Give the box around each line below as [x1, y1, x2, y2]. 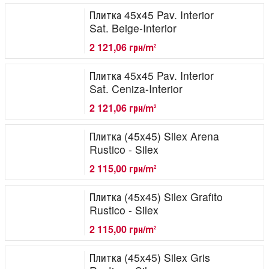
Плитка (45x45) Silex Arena [89, 128, 219, 144]
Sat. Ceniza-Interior [89, 80, 183, 96]
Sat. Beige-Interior [89, 20, 177, 35]
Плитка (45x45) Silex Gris [89, 249, 210, 265]
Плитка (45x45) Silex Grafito [89, 189, 223, 204]
